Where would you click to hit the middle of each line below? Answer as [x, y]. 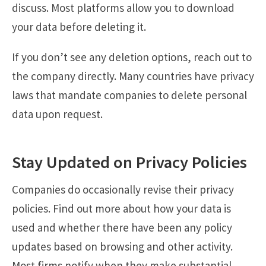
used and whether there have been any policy [122, 228]
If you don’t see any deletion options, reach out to [132, 57]
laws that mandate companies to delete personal [129, 95]
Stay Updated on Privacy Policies [129, 162]
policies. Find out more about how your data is [121, 209]
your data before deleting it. [79, 27]
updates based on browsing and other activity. [122, 247]
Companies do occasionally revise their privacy [123, 190]
